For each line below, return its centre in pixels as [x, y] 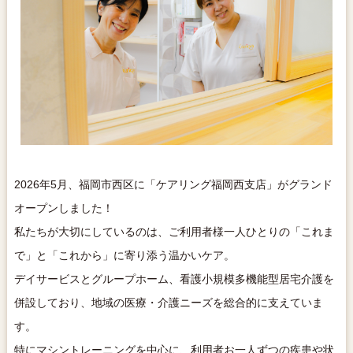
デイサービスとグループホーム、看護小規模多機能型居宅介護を [174, 279]
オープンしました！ [63, 208]
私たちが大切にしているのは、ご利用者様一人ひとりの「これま [174, 231]
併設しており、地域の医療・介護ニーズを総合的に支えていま [168, 302]
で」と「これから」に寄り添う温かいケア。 [124, 255]
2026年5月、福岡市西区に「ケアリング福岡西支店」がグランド [173, 184]
